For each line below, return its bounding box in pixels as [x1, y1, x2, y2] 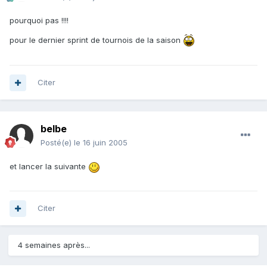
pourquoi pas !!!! [10, 15, 69, 26]
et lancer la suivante [10, 162, 88, 172]
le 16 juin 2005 [74, 138, 128, 148]
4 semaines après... [18, 240, 90, 250]
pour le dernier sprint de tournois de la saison [10, 35, 183, 45]
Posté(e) [41, 138, 74, 148]
